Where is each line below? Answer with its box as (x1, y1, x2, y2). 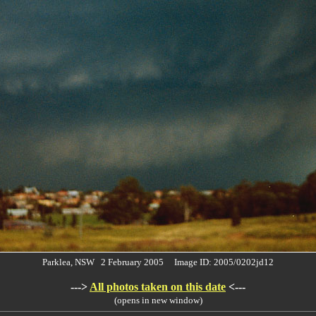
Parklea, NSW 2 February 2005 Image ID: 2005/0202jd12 (42, 257, 274, 267)
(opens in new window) (114, 295, 202, 305)
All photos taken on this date (90, 281, 226, 293)
